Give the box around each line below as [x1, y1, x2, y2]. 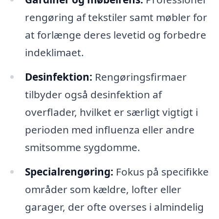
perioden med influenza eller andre [24, 123, 195, 137]
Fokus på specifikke [113, 165, 209, 179]
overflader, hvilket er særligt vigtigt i [24, 105, 198, 119]
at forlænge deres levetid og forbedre [24, 28, 206, 42]
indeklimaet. [24, 45, 84, 60]
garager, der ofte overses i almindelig [24, 200, 204, 214]
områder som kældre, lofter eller [24, 182, 181, 197]
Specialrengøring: [24, 165, 113, 179]
